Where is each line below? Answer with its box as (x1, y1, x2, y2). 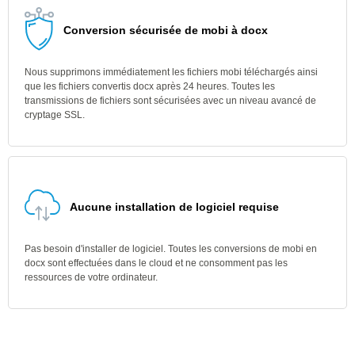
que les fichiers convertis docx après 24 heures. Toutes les (25, 81, 275, 92)
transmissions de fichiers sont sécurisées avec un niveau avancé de (25, 95, 316, 106)
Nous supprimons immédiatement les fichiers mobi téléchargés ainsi (25, 67, 318, 78)
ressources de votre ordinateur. (25, 272, 158, 283)
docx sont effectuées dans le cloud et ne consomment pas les (25, 258, 288, 269)
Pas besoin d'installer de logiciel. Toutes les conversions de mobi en (25, 243, 317, 254)
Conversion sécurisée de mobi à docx (63, 24, 268, 36)
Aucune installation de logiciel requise (70, 200, 279, 213)
